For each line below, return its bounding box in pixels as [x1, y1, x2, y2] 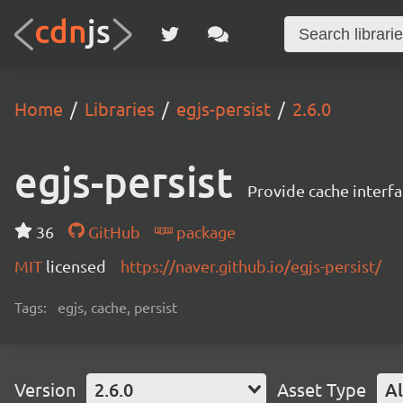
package [172, 222, 236, 241]
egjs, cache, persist [58, 298, 177, 316]
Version [14, 378, 76, 400]
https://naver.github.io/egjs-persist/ [121, 256, 381, 275]
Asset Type [277, 378, 366, 400]
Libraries [85, 97, 155, 120]
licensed [46, 256, 106, 275]
